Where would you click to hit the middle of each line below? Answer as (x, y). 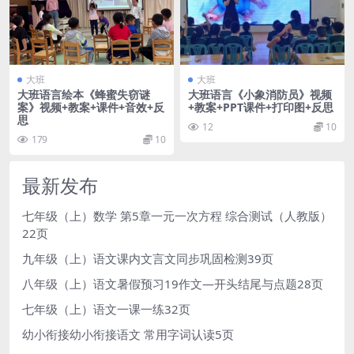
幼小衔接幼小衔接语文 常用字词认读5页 (128, 334)
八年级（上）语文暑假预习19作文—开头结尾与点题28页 (173, 283)
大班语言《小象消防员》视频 (260, 94)
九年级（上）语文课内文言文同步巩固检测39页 (148, 258)
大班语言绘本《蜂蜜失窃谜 (84, 94)
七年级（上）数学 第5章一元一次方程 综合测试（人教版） (177, 215)
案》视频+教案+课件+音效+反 (91, 107)
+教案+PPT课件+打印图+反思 (261, 107)
